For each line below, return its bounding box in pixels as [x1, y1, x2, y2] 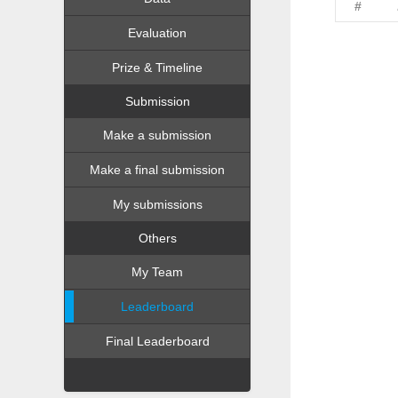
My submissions [112, 197, 203, 211]
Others [138, 231, 177, 245]
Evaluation [128, 26, 187, 40]
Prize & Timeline [112, 60, 203, 75]
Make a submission [103, 128, 211, 142]
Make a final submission [90, 163, 225, 177]
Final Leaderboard [105, 334, 210, 348]
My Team [131, 265, 183, 279]
